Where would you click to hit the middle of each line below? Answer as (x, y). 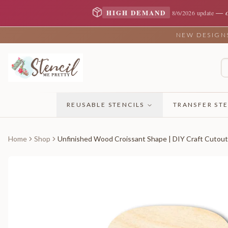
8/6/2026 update (193, 13)
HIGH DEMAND (136, 12)
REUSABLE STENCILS (105, 105)
